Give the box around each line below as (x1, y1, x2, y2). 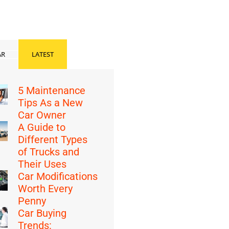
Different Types (18, 133, 88, 146)
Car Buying (18, 207, 67, 219)
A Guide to (18, 121, 66, 133)
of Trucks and (18, 146, 80, 158)
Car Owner (18, 109, 66, 121)
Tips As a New (18, 97, 83, 109)
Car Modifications (18, 170, 98, 182)
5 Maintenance (18, 84, 86, 97)
